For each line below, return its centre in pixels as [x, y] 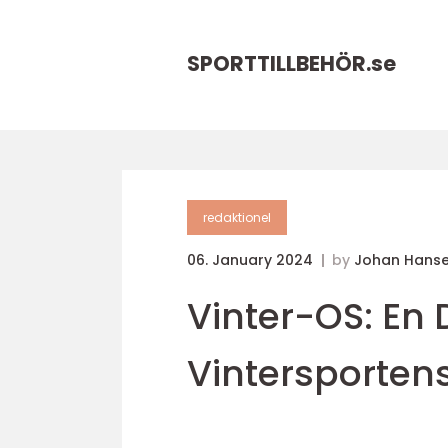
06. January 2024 [252, 260]
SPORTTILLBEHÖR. [279, 63]
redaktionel [237, 217]
